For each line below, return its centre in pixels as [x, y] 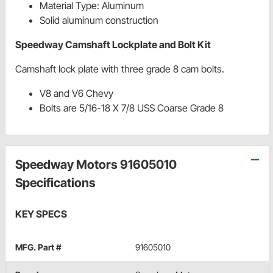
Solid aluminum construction [99, 20]
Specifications [55, 183]
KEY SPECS [41, 214]
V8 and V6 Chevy [76, 94]
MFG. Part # [38, 247]
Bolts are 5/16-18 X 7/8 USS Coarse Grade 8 [132, 108]
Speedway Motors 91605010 [96, 165]
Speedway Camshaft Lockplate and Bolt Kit [113, 45]
